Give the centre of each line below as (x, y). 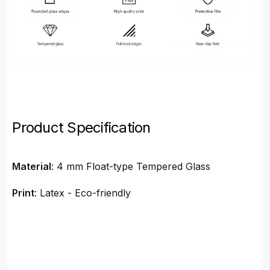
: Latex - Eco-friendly (83, 193)
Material (32, 167)
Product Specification (81, 128)
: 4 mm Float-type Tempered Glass (131, 167)
